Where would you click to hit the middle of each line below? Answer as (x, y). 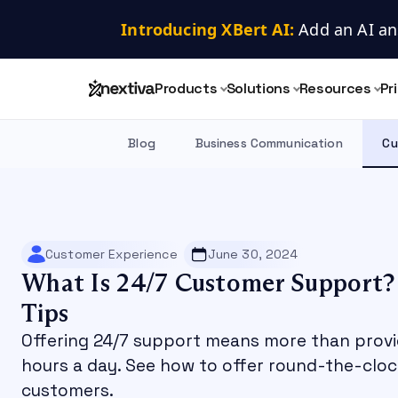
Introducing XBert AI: (207, 29)
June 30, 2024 (253, 255)
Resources (335, 88)
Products (186, 88)
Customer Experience (111, 255)
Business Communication (269, 143)
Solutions (258, 88)
